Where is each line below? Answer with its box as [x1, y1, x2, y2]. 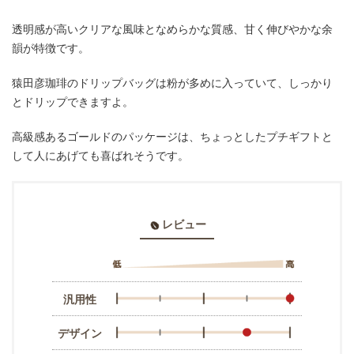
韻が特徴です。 [12, 41, 89, 55]
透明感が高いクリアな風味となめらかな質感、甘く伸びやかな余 [12, 22, 333, 36]
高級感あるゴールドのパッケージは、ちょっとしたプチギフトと [12, 130, 333, 144]
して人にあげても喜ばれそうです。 [12, 149, 189, 163]
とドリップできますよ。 [12, 95, 134, 109]
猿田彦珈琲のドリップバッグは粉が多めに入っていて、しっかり [12, 76, 333, 90]
